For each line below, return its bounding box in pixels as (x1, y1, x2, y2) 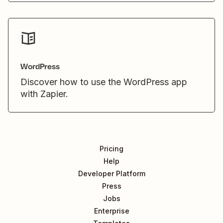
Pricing (100, 144, 123, 153)
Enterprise (94, 207, 129, 215)
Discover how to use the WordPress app (20, 77, 187, 87)
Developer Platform (78, 169, 145, 178)
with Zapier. (20, 89, 68, 99)
